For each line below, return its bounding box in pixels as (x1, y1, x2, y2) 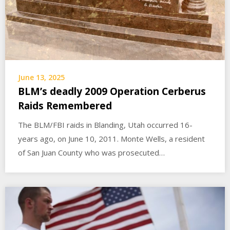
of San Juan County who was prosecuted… (18, 147, 165, 158)
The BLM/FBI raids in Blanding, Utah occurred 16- (18, 120, 193, 130)
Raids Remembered (18, 99, 112, 113)
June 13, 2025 (18, 72, 65, 83)
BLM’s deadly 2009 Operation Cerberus (18, 85, 206, 99)
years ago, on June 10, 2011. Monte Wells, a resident (18, 133, 205, 144)
